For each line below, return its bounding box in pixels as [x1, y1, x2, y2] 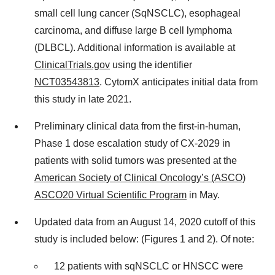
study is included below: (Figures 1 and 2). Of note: [34, 234, 254, 244]
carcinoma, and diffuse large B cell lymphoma [34, 25, 232, 36]
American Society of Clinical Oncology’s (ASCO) [34, 172, 246, 183]
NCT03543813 [34, 77, 99, 87]
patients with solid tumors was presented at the [34, 155, 237, 166]
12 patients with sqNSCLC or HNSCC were [54, 261, 243, 271]
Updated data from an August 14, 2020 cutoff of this [34, 217, 255, 227]
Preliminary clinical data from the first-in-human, [34, 121, 241, 131]
